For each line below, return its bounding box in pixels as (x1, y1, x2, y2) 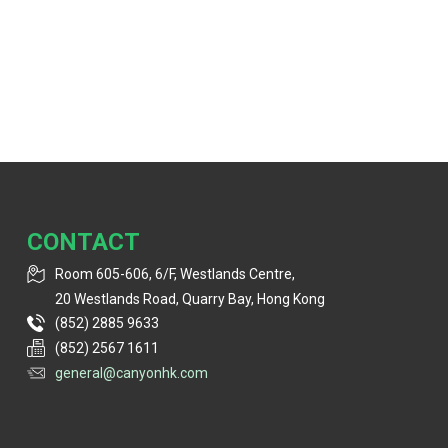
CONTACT (27, 228, 140, 257)
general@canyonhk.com (55, 365, 208, 382)
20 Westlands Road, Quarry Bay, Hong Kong (55, 291, 325, 308)
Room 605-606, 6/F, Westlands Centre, (55, 266, 295, 283)
